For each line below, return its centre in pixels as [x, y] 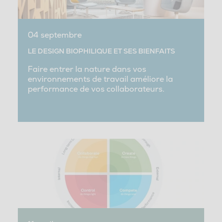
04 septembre [55, 35]
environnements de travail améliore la [100, 79]
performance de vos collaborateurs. [96, 89]
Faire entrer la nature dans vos [87, 69]
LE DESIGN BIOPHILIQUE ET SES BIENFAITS [101, 51]
